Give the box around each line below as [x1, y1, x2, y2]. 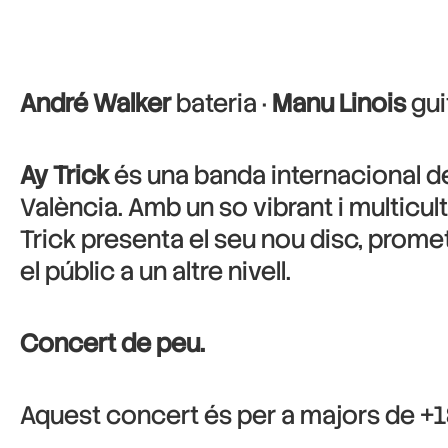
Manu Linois [272, 87, 406, 120]
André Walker [20, 87, 171, 120]
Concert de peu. [20, 327, 205, 360]
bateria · [171, 87, 272, 120]
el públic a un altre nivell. [20, 255, 291, 288]
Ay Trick [20, 159, 109, 192]
